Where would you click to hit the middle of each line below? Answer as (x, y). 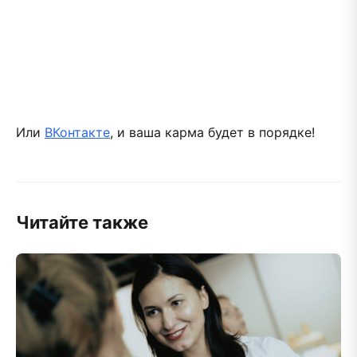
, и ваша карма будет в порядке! (212, 132)
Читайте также (82, 222)
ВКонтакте (77, 132)
